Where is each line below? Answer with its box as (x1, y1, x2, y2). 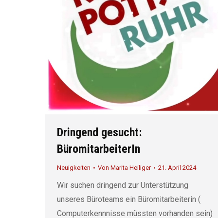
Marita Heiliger (110, 164, 151, 171)
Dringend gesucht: (57, 126, 142, 139)
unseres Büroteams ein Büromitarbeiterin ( (57, 195, 200, 204)
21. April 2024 (158, 164, 196, 171)
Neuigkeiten (57, 164, 91, 171)
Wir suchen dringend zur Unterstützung (57, 181, 188, 190)
